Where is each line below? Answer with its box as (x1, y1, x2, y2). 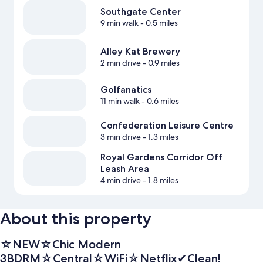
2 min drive (100, 58, 141, 69)
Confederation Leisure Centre (100, 120, 234, 131)
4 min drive (100, 175, 141, 186)
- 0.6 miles (139, 96, 179, 107)
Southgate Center (100, 6, 181, 18)
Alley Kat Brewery (100, 46, 180, 58)
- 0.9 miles (140, 58, 180, 69)
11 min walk (100, 96, 140, 107)
